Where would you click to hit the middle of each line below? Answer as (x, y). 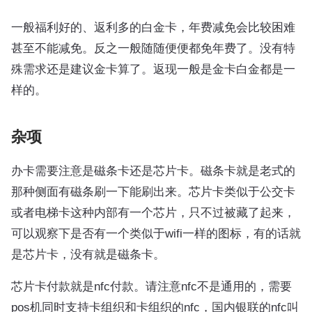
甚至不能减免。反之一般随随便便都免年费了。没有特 (153, 48)
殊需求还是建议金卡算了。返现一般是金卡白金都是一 (153, 69)
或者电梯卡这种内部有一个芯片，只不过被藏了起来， (153, 212)
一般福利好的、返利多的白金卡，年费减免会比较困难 (153, 27)
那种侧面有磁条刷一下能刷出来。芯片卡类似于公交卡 (153, 191)
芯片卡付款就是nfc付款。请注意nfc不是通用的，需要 (151, 286)
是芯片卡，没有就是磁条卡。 (88, 254)
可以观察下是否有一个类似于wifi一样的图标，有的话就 (156, 233)
